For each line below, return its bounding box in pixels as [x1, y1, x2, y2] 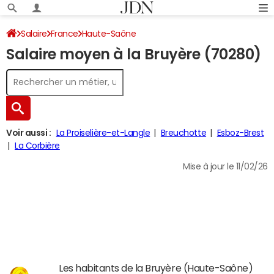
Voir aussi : [6, 128, 51, 137]
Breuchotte [160, 128, 207, 137]
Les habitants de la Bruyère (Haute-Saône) [59, 263, 253, 273]
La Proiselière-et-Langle [56, 128, 150, 137]
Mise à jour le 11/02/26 [183, 162, 268, 171]
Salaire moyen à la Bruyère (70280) [6, 47, 261, 62]
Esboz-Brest [217, 128, 264, 137]
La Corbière [15, 141, 60, 150]
